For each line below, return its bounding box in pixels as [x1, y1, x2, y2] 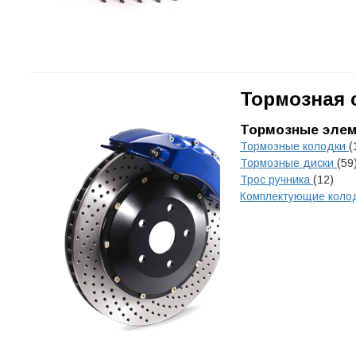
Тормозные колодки [240, 140, 349, 153]
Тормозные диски [240, 157, 337, 169]
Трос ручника [240, 173, 313, 186]
